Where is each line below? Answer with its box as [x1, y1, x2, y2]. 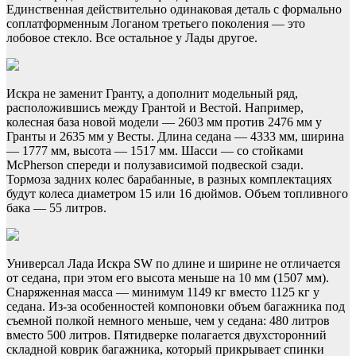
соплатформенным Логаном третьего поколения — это [6, 16, 305, 30]
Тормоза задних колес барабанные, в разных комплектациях [6, 172, 332, 186]
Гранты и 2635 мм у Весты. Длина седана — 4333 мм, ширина [6, 129, 344, 143]
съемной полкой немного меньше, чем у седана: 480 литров [6, 313, 330, 327]
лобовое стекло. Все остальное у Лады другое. [6, 30, 257, 44]
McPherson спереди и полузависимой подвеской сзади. [6, 157, 304, 172]
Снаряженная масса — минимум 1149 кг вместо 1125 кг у [6, 284, 319, 299]
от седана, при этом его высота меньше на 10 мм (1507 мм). [6, 270, 329, 284]
